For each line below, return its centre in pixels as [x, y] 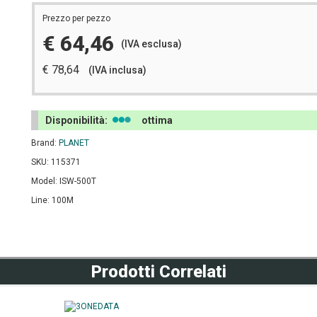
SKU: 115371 [56, 162]
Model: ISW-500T [64, 181]
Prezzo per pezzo [76, 18]
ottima [157, 120]
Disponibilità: [77, 120]
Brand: [45, 143]
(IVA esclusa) [151, 44]
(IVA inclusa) [117, 70]
